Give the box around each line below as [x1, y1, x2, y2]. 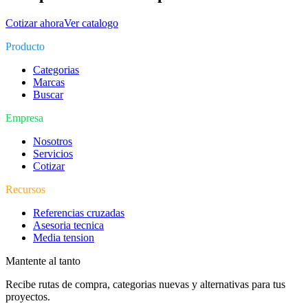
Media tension [33, 231, 94, 243]
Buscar [33, 88, 63, 100]
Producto [5, 40, 45, 52]
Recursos [5, 183, 45, 195]
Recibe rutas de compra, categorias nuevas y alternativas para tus [5, 278, 285, 290]
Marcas [33, 76, 65, 88]
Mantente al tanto [5, 254, 80, 267]
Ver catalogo [64, 16, 118, 29]
